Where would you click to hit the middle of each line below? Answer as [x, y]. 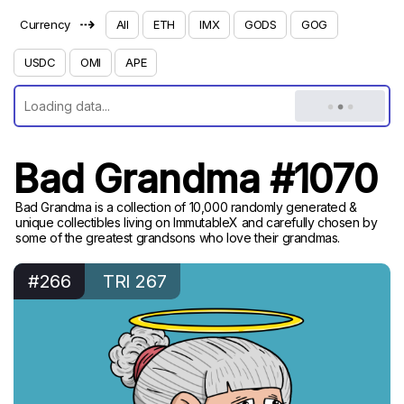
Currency [45, 24]
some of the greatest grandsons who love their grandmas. [178, 238]
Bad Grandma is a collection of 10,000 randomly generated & [186, 207]
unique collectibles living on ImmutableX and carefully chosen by [197, 222]
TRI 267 [135, 281]
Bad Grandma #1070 [196, 179]
